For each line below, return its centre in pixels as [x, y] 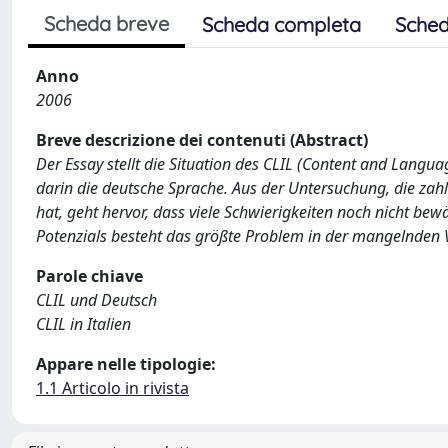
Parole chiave [89, 276]
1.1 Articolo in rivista [112, 388]
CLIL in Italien [83, 324]
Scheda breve [106, 23]
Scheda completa [281, 24]
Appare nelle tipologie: [126, 364]
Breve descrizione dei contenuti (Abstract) [202, 140]
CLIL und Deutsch [96, 300]
